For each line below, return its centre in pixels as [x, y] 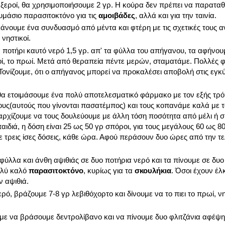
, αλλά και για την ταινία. [176, 15]
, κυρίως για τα [109, 170]
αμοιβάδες [117, 15]
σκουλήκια [153, 170]
